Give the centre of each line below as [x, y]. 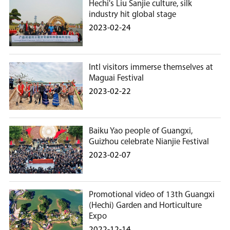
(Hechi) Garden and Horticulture [146, 206]
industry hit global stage [133, 15]
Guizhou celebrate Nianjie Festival [149, 142]
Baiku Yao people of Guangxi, [141, 131]
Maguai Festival [117, 79]
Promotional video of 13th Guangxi [152, 195]
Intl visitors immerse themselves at [151, 68]
